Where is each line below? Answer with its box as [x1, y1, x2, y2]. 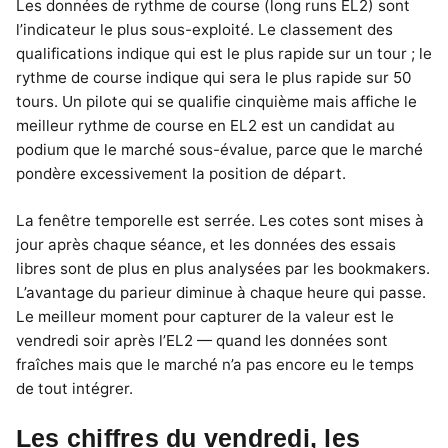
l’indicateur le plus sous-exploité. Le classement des [16, 19, 393, 39]
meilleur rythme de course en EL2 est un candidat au [16, 115, 395, 135]
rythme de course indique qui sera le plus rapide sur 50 [16, 67, 411, 87]
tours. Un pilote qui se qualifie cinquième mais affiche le [16, 91, 417, 111]
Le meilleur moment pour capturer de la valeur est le [16, 306, 394, 326]
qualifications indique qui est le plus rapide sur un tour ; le [16, 43, 432, 63]
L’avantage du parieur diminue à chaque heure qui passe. [16, 282, 426, 302]
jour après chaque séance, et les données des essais [16, 234, 396, 254]
